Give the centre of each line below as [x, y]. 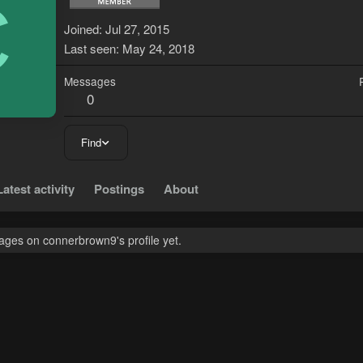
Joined [81, 29]
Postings [119, 189]
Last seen [90, 49]
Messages [90, 81]
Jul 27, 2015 [137, 29]
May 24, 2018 [158, 49]
